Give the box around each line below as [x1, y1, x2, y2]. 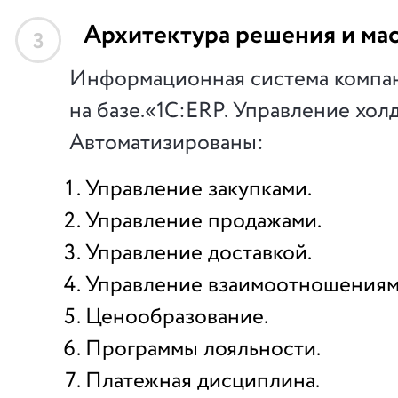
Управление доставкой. [85, 237, 312, 269]
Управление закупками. [85, 173, 312, 205]
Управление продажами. [85, 205, 322, 237]
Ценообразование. [85, 301, 268, 333]
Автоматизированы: [69, 127, 264, 159]
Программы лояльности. [85, 333, 321, 365]
